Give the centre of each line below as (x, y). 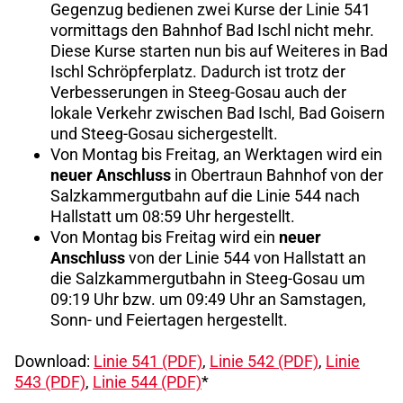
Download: (54, 362)
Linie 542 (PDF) (264, 362)
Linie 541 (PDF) (148, 362)
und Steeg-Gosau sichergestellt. (164, 133)
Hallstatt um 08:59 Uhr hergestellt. (173, 216)
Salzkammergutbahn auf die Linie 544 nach (205, 195)
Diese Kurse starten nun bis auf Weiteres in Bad (219, 50)
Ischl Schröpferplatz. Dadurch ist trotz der (198, 71)
